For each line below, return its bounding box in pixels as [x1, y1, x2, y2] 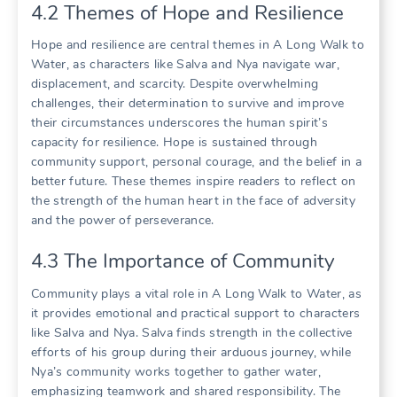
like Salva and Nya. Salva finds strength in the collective [31, 323, 353, 341]
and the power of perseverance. [31, 212, 214, 230]
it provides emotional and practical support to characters [31, 304, 361, 322]
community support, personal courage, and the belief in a [31, 153, 362, 171]
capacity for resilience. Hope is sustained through [31, 134, 318, 152]
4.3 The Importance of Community [31, 247, 335, 276]
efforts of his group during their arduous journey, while [31, 343, 351, 361]
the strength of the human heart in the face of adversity [31, 192, 355, 210]
